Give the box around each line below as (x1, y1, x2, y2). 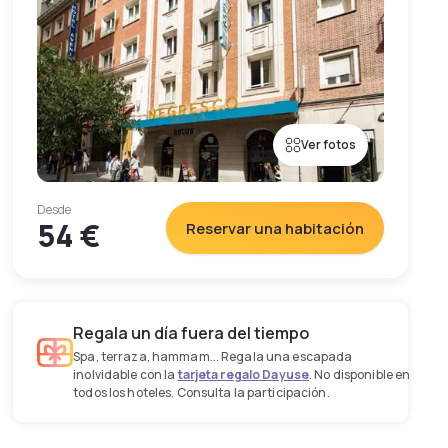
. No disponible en (309, 366, 411, 383)
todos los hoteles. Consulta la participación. (73, 384, 330, 401)
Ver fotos (300, 136, 356, 153)
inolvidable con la (73, 366, 178, 383)
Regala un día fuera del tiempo (73, 322, 310, 344)
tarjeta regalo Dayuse (177, 366, 310, 383)
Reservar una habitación (185, 217, 364, 239)
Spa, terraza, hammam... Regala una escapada (73, 348, 353, 365)
